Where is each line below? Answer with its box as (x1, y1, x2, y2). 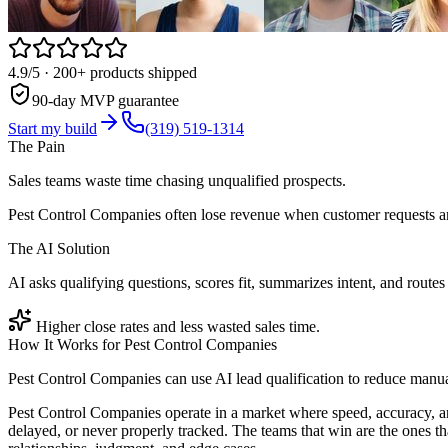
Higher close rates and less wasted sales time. (36, 317, 320, 335)
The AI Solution (8, 239, 110, 257)
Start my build (8, 119, 97, 137)
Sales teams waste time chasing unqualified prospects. (8, 171, 346, 189)
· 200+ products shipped (40, 63, 197, 81)
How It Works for (8, 335, 124, 353)
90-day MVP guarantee (32, 91, 179, 109)
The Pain (8, 137, 65, 155)
